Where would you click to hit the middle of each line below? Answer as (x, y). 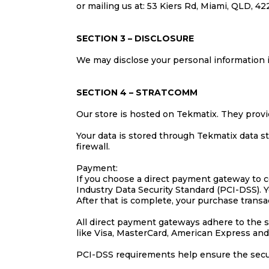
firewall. (93, 147)
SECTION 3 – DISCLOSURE (135, 38)
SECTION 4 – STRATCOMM (137, 92)
